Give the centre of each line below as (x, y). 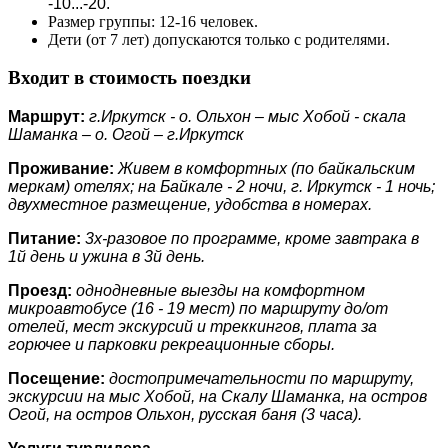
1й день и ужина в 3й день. (106, 256)
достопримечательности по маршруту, (261, 378)
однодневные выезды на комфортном (220, 290)
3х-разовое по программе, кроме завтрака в (252, 238)
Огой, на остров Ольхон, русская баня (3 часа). (185, 414)
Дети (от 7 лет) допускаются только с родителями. (219, 39)
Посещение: (58, 378)
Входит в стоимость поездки (129, 78)
